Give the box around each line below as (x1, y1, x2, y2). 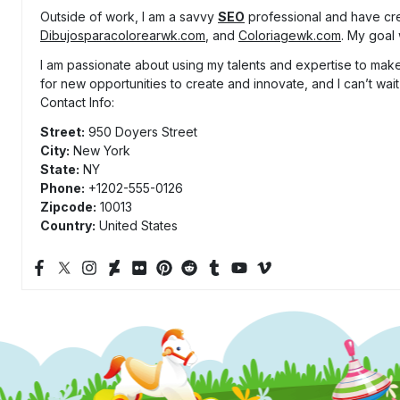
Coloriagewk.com (238, 28, 341, 44)
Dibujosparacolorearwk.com (40, 28, 205, 44)
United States (96, 218, 178, 234)
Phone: (40, 180, 85, 196)
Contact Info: (40, 95, 114, 111)
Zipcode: (40, 199, 96, 215)
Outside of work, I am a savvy (40, 9, 218, 25)
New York (70, 143, 130, 159)
